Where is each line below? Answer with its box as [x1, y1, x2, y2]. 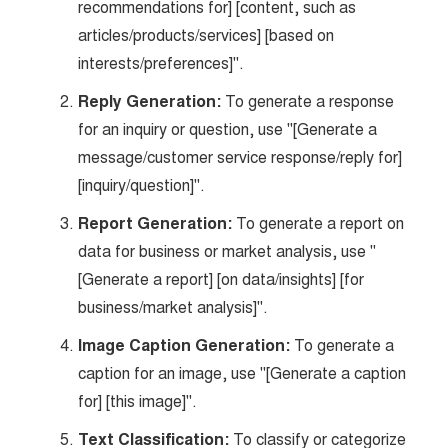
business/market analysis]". [78, 297, 269, 318]
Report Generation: [78, 213, 233, 235]
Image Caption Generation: [78, 335, 291, 357]
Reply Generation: [78, 91, 222, 113]
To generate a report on [232, 213, 405, 234]
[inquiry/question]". [78, 175, 206, 196]
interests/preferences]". [78, 53, 245, 74]
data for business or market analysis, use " [78, 241, 377, 262]
